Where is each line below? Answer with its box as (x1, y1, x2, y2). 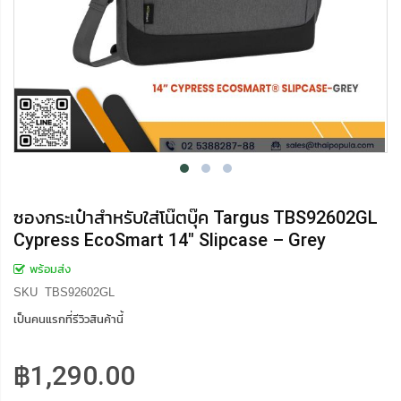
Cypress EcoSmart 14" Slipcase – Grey (13, 229, 326, 252)
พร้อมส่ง (30, 262, 71, 277)
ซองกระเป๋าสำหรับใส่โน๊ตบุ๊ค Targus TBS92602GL (13, 207, 378, 229)
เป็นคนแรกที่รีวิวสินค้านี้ (13, 312, 124, 327)
